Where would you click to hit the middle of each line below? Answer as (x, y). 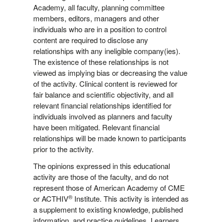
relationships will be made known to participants (110, 138)
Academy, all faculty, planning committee (99, 7)
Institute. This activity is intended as (130, 199)
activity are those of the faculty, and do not (101, 177)
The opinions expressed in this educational (101, 166)
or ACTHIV (51, 199)
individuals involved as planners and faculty (103, 116)
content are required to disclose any (90, 40)
